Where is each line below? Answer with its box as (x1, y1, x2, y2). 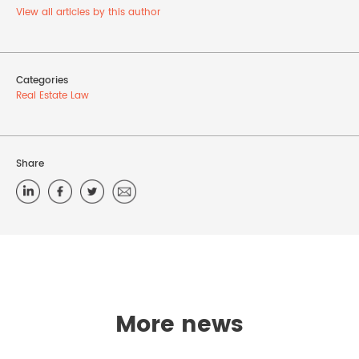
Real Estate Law (16, 88, 89, 103)
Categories (16, 73, 68, 88)
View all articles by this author (16, 5, 160, 20)
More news (115, 307, 244, 344)
